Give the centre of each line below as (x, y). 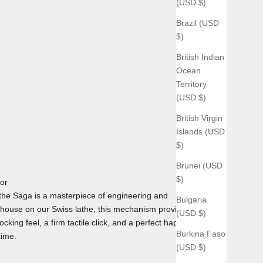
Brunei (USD (199, 165)
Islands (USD (200, 131)
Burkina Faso (201, 233)
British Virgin (199, 118)
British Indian (200, 57)
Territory (191, 84)
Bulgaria (191, 199)
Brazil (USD (198, 23)
